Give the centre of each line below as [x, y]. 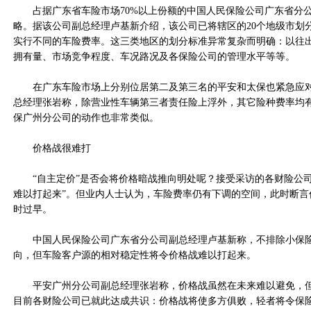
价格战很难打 [52, 148]
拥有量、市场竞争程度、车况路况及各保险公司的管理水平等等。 [154, 57]
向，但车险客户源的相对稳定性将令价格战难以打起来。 [135, 255]
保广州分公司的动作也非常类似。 [86, 118]
